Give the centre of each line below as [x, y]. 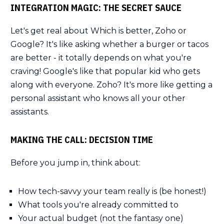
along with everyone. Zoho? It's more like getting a [111, 85]
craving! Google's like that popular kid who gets [105, 71]
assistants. [30, 112]
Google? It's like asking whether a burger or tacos [109, 44]
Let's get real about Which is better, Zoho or [98, 31]
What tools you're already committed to [98, 205]
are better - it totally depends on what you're [101, 58]
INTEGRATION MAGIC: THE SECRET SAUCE [96, 8]
